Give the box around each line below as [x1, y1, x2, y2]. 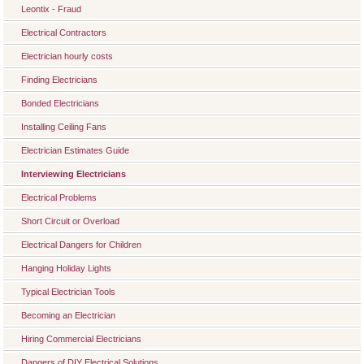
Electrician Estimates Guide [21, 145, 129, 155]
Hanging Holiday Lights [21, 263, 111, 273]
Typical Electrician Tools [21, 287, 115, 297]
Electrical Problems [21, 193, 97, 202]
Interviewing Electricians [21, 169, 126, 179]
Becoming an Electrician [21, 310, 115, 320]
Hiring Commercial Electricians [21, 334, 141, 344]
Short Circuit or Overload [21, 216, 119, 226]
